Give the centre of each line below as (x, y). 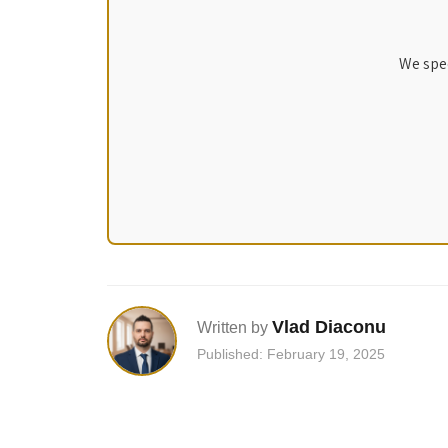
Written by (232, 328)
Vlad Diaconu (329, 327)
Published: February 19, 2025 (291, 354)
